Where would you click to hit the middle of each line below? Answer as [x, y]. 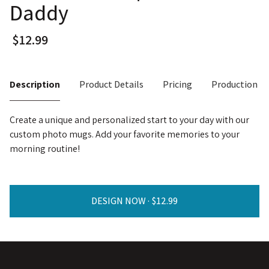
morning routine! [45, 148]
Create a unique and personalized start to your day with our [129, 119]
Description [35, 84]
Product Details [111, 84]
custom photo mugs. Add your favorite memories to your [125, 134]
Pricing [177, 84]
